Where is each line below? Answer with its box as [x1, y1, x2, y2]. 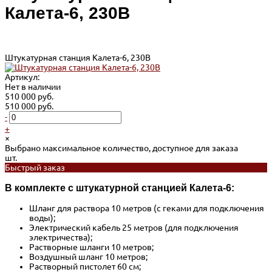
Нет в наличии [5, 81, 61, 92]
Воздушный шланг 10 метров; [29, 252, 148, 262]
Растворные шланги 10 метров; [29, 242, 154, 253]
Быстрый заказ [5, 162, 65, 172]
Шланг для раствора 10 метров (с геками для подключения [29, 203, 264, 214]
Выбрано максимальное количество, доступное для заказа [5, 143, 238, 153]
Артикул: [5, 72, 39, 82]
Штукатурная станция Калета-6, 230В [5, 52, 151, 63]
